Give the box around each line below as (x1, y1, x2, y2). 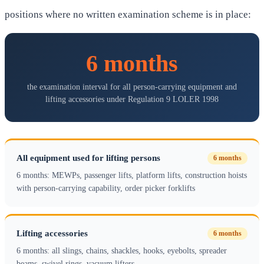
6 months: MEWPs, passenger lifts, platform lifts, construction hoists (16, 171, 247, 180)
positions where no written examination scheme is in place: (5, 9, 251, 21)
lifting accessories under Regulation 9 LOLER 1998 (45, 94, 219, 104)
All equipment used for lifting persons (16, 153, 160, 163)
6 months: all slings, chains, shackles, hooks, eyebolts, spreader (16, 246, 227, 256)
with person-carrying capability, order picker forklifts (16, 184, 195, 193)
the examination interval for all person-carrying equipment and (27, 82, 237, 92)
